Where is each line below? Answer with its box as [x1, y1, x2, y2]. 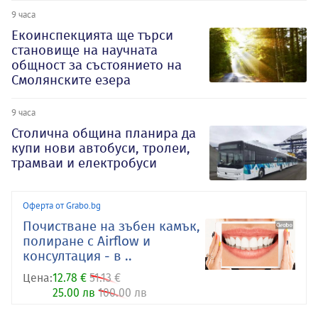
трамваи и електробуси [11, 154, 157, 171]
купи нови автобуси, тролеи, [11, 139, 190, 156]
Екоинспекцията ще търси [11, 26, 173, 43]
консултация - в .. [23, 248, 132, 265]
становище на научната [11, 41, 158, 58]
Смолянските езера [11, 71, 131, 88]
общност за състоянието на [11, 56, 182, 73]
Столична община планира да [11, 124, 196, 141]
